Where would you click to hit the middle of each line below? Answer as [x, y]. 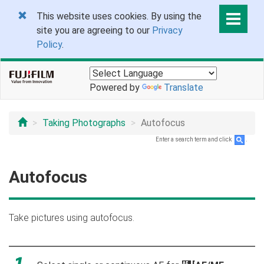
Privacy [167, 30]
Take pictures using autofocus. [72, 218]
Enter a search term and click [194, 140]
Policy [49, 44]
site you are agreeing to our [94, 30]
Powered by [116, 87]
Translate [184, 87]
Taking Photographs [84, 123]
